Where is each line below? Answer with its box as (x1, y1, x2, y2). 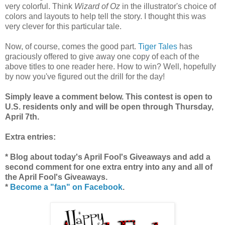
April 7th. (5, 112, 39, 121)
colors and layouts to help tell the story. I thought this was (5, 12, 206, 21)
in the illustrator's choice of (120, 2, 216, 11)
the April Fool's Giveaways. (5, 172, 107, 181)
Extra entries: (5, 132, 56, 141)
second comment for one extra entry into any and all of (5, 162, 212, 171)
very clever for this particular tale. (5, 22, 122, 31)
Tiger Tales (138, 42, 177, 51)
